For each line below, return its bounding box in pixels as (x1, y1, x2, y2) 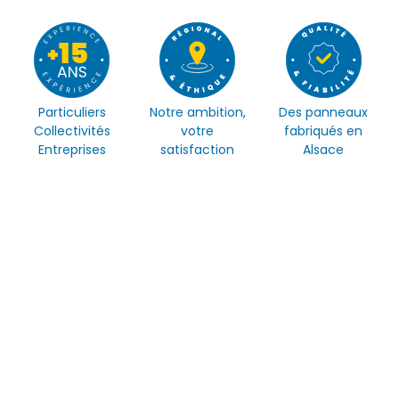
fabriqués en (284, 122, 363, 141)
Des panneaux (279, 103, 369, 122)
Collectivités (33, 122, 110, 141)
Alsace (303, 141, 345, 159)
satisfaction (160, 141, 235, 159)
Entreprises (37, 141, 106, 159)
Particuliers (37, 103, 106, 122)
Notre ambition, (149, 103, 246, 122)
